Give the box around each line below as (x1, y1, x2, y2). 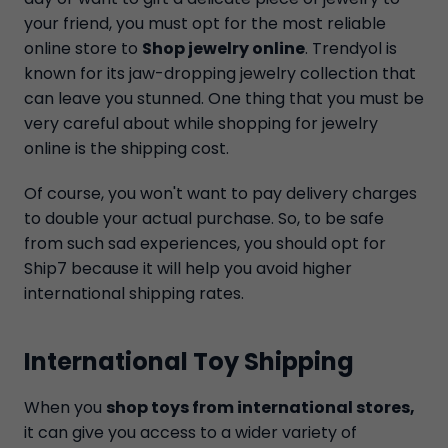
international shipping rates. (24, 282, 244, 305)
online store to (24, 37, 142, 60)
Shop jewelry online (142, 37, 305, 60)
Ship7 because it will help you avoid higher (24, 257, 352, 280)
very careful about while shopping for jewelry (24, 112, 378, 135)
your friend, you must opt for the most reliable (24, 12, 386, 35)
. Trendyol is (305, 37, 397, 60)
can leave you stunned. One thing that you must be (24, 87, 424, 110)
